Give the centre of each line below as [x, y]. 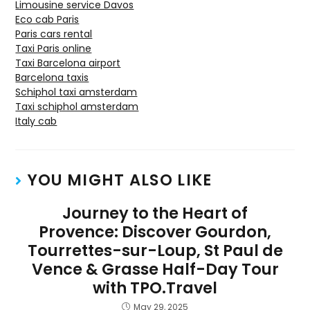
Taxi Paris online [54, 49]
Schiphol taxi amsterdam [76, 92]
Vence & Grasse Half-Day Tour [155, 270]
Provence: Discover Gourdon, [155, 232]
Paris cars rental [54, 34]
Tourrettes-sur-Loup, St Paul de [155, 251]
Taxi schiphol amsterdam [77, 107]
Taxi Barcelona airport [68, 63]
